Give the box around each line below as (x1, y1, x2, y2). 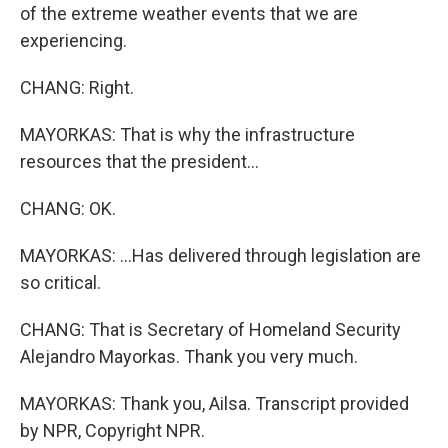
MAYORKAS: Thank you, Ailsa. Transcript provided (20, 393, 409, 414)
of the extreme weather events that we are (20, 3, 358, 24)
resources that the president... (20, 151, 259, 172)
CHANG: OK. (20, 198, 116, 219)
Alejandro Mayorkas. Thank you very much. (20, 346, 358, 367)
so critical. (20, 272, 101, 293)
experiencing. (20, 30, 127, 51)
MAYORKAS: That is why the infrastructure (20, 124, 355, 145)
